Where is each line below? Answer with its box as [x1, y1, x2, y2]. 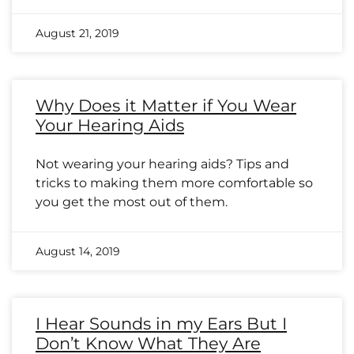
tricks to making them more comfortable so [36, 175, 313, 190]
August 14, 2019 [36, 244, 120, 258]
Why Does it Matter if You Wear [36, 96, 296, 115]
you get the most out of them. [36, 194, 228, 209]
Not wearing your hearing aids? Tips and [36, 156, 289, 171]
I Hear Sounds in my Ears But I [36, 314, 287, 333]
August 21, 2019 [36, 26, 119, 40]
